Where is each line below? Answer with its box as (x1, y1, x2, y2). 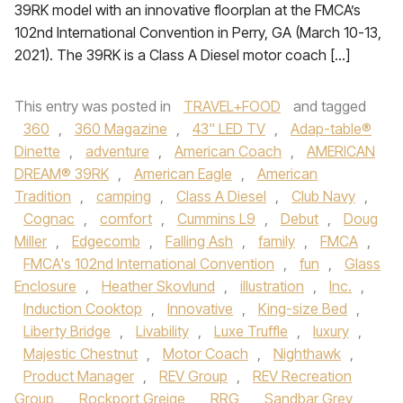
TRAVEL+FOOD (184, 97, 281, 115)
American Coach (175, 142, 282, 160)
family (258, 232, 295, 250)
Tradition (14, 187, 71, 205)
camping (96, 187, 151, 205)
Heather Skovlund (102, 277, 215, 295)
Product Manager (23, 367, 134, 385)
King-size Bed (258, 300, 347, 318)
